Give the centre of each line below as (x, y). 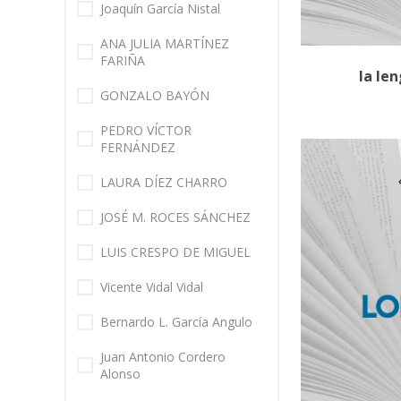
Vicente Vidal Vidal (152, 287)
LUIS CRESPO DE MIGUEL (175, 252)
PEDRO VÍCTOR (146, 131)
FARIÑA (123, 61)
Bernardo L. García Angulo (176, 322)
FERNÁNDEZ (138, 148)
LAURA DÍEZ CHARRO (164, 183)
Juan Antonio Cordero (163, 357)
